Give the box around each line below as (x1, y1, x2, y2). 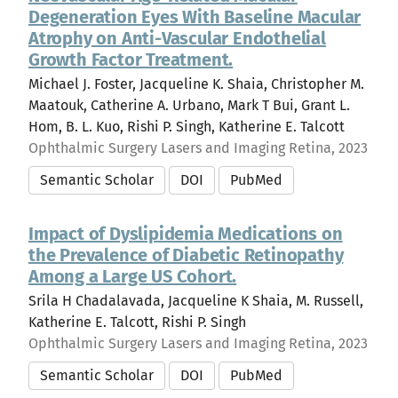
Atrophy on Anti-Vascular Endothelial (28, 28, 326, 49)
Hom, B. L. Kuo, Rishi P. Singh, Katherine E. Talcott (28, 118, 345, 135)
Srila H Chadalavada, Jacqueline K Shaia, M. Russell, (28, 292, 363, 309)
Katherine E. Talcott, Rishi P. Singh (28, 314, 246, 330)
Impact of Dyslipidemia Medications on (28, 223, 343, 244)
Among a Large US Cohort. (28, 266, 237, 287)
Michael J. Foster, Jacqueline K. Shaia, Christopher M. (28, 76, 364, 92)
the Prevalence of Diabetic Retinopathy (28, 244, 344, 266)
